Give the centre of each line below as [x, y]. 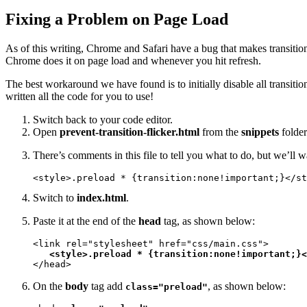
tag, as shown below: [208, 221]
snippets [260, 132]
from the [220, 132]
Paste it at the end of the [86, 221]
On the [49, 286]
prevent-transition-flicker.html [130, 132]
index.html [101, 198]
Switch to [55, 198]
